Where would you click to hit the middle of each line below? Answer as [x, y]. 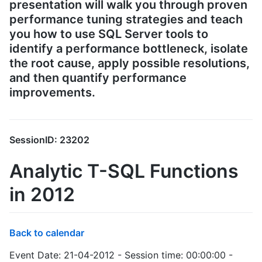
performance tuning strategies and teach [126, 19]
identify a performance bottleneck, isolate [129, 48]
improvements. [52, 92]
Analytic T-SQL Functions [124, 171]
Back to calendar [47, 232]
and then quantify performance [98, 77]
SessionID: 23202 [49, 140]
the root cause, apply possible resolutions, [130, 63]
